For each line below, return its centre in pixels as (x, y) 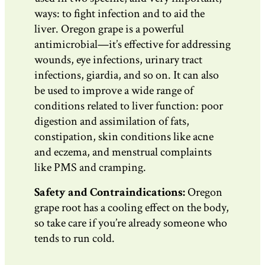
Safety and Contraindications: (111, 193)
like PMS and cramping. (90, 168)
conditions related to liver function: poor (129, 106)
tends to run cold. (75, 239)
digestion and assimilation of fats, (112, 122)
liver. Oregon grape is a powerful (109, 29)
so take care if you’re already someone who (131, 223)
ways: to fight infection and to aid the (119, 14)
